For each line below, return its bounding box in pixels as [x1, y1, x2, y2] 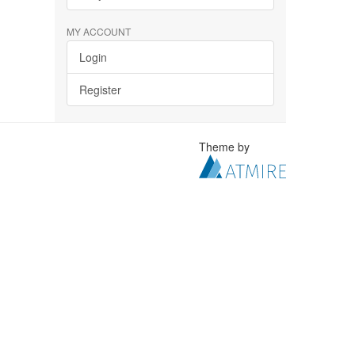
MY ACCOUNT [66, 25, 131, 38]
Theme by [199, 139, 254, 155]
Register [78, 82, 121, 97]
